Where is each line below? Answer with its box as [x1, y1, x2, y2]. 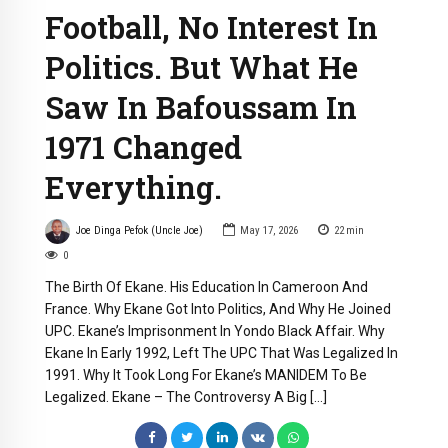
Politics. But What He [45, 46, 358, 87]
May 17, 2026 [239, 224, 298, 238]
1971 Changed [45, 126, 242, 167]
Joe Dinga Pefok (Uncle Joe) [75, 224, 203, 238]
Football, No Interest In [45, 6, 378, 47]
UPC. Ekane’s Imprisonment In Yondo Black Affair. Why [45, 322, 385, 339]
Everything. [45, 166, 222, 207]
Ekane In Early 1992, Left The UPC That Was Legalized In [45, 344, 398, 361]
